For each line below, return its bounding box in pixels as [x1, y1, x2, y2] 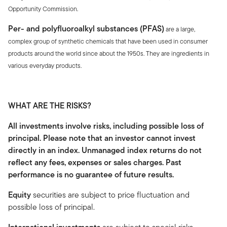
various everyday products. [8, 61, 82, 71]
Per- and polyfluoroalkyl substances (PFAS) [8, 23, 164, 35]
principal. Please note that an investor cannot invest [8, 132, 196, 144]
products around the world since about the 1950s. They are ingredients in [8, 49, 209, 59]
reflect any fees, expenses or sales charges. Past [8, 157, 181, 169]
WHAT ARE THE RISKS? [8, 100, 91, 112]
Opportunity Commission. [8, 4, 78, 14]
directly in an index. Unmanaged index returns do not [8, 144, 202, 157]
